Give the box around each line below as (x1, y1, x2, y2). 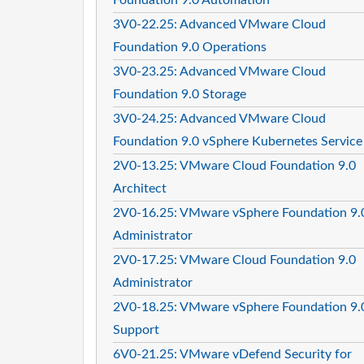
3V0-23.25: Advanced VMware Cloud (113, 64, 326, 78)
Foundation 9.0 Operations (113, 40, 266, 54)
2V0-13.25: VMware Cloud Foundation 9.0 (113, 158, 356, 172)
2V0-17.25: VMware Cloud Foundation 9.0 (113, 253, 356, 266)
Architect (113, 181, 167, 195)
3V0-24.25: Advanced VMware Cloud (113, 111, 326, 125)
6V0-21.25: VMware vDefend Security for (113, 347, 352, 361)
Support (113, 323, 159, 336)
